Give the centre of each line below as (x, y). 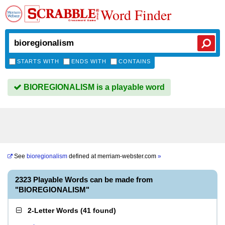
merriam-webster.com (128, 156)
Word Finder (136, 15)
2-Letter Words (53, 210)
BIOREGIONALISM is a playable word (93, 87)
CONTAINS (135, 61)
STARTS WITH (38, 61)
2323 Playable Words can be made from (84, 180)
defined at (82, 156)
